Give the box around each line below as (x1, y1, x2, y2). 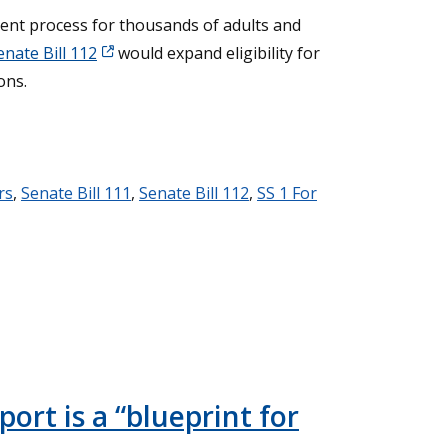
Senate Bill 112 (139, 182, 249, 205)
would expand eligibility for (114, 42, 320, 65)
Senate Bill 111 (21, 182, 131, 205)
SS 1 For (257, 182, 317, 205)
